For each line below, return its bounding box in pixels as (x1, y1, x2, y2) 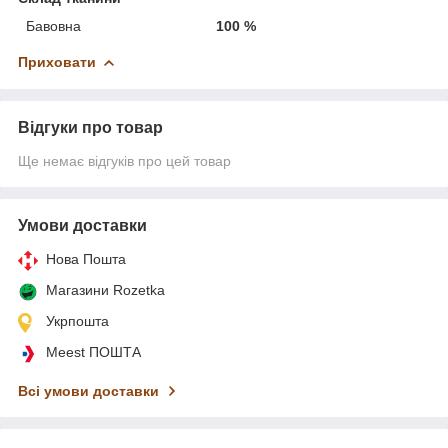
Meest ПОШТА (46, 343, 141, 360)
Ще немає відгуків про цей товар (18, 152, 231, 169)
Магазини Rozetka (46, 281, 165, 298)
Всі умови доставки (18, 382, 159, 399)
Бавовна (26, 17, 81, 34)
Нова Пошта (46, 250, 126, 267)
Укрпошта (46, 312, 109, 329)
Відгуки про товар (18, 118, 163, 136)
